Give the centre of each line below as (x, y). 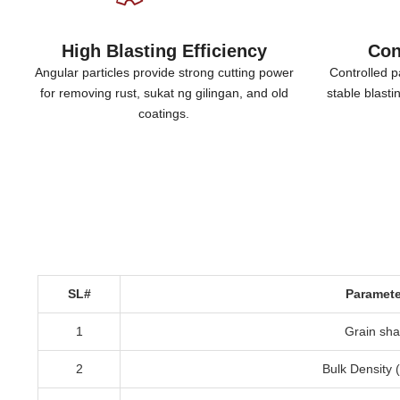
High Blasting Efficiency (164, 51)
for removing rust (88, 93)
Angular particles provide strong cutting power (164, 72)
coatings (162, 113)
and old (267, 93)
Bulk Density (357, 369)
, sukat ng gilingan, (191, 93)
